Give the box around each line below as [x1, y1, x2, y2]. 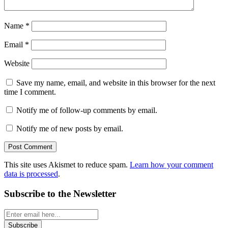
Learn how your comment [130, 160, 213, 169]
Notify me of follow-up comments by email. [16, 106, 157, 115]
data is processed [4, 169, 58, 179]
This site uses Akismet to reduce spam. [4, 160, 130, 169]
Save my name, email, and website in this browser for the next [16, 78, 215, 88]
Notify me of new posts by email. [16, 124, 123, 133]
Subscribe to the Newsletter [4, 188, 116, 199]
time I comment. [4, 88, 56, 97]
